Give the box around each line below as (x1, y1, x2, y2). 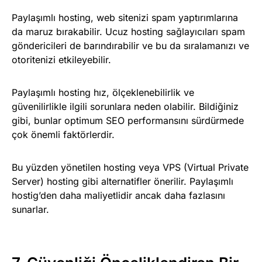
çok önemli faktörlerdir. (12, 128, 115, 140)
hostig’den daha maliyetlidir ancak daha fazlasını (12, 189, 225, 201)
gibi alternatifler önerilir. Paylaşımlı (79, 175, 233, 187)
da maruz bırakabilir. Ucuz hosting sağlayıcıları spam (12, 25, 245, 37)
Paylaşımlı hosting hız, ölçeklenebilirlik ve (12, 86, 194, 98)
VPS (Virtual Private (163, 161, 249, 173)
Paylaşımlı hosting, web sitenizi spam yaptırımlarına (12, 11, 238, 23)
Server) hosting (12, 175, 79, 187)
